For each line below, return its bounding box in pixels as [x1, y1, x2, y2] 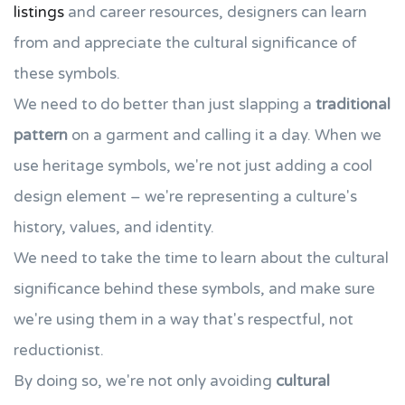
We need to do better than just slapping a [14, 95, 316, 114]
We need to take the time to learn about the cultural [14, 249, 389, 268]
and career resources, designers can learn [64, 3, 367, 22]
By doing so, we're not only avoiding [14, 372, 276, 391]
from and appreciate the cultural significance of [14, 33, 357, 52]
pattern [14, 126, 68, 145]
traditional [316, 95, 391, 114]
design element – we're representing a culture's [14, 187, 357, 206]
